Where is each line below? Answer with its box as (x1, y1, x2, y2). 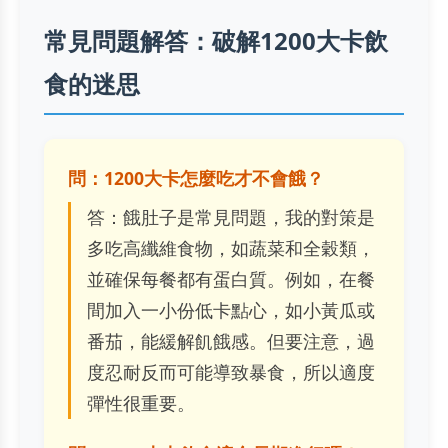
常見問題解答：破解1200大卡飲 (44, 24, 388, 58)
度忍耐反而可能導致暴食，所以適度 (87, 360, 375, 385)
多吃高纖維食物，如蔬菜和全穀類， (87, 236, 375, 261)
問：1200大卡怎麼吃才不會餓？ (68, 166, 324, 191)
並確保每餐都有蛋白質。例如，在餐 (87, 267, 375, 292)
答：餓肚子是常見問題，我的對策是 (87, 205, 375, 230)
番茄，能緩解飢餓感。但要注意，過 (87, 329, 375, 354)
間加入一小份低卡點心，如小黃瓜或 (87, 298, 375, 323)
